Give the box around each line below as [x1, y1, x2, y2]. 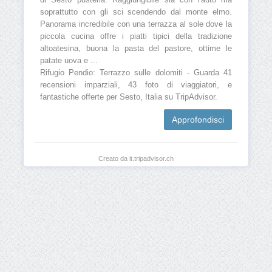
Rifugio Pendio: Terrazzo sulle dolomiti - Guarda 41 [40, 69, 232, 78]
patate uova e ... [40, 56, 98, 66]
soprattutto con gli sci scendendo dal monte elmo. [40, 8, 232, 17]
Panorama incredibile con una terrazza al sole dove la [40, 20, 232, 29]
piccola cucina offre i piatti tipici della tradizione [40, 32, 232, 41]
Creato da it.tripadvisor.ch [98, 155, 174, 163]
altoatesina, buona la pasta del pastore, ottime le [40, 44, 232, 53]
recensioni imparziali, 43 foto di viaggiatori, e [40, 81, 232, 90]
